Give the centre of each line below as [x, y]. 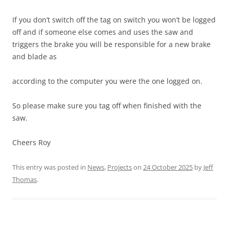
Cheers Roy [31, 142]
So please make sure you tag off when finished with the [107, 105]
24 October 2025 [168, 167]
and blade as [35, 56]
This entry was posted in [50, 167]
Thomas [25, 179]
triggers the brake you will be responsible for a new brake [111, 44]
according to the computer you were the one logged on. [107, 81]
